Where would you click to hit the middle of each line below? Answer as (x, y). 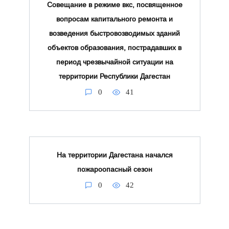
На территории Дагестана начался (114, 155)
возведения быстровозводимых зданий (114, 33)
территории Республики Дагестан (114, 76)
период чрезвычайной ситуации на (114, 62)
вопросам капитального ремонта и (114, 19)
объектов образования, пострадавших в (114, 48)
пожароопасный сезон (114, 169)
